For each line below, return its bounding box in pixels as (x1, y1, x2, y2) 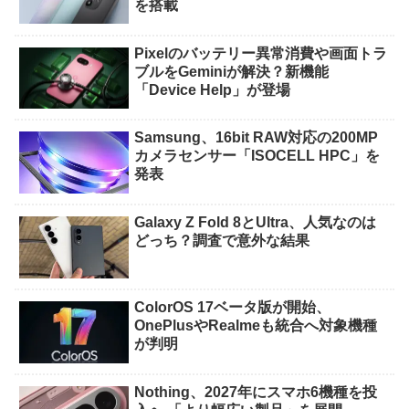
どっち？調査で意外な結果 (134, 233, 310, 249)
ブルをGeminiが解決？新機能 (134, 63, 330, 79)
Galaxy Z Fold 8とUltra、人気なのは (134, 215, 377, 231)
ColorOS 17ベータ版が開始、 (134, 299, 331, 316)
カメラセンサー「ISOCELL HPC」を (134, 148, 381, 164)
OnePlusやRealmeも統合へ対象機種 (134, 318, 378, 334)
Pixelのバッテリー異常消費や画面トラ (134, 45, 388, 61)
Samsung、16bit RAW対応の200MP (134, 130, 379, 146)
